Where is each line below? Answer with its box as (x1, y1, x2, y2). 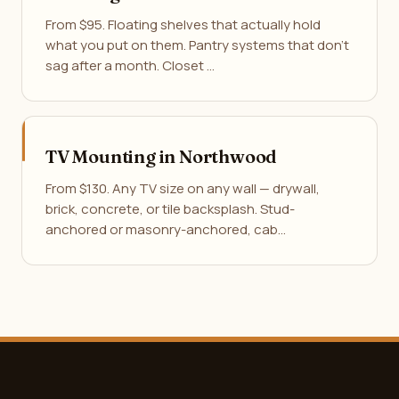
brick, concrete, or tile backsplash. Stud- (45, 199, 295, 218)
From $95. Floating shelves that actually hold (45, 15, 321, 34)
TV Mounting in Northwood (45, 145, 278, 167)
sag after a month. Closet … (45, 56, 215, 75)
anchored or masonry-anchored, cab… (45, 220, 286, 239)
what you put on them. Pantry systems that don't (45, 36, 349, 54)
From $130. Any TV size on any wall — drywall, (45, 179, 320, 198)
